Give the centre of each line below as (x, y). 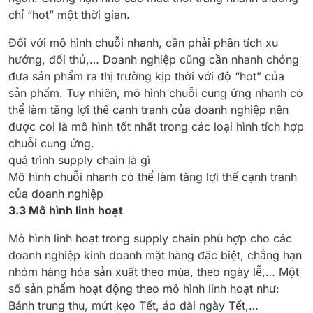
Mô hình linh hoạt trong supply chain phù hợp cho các (150, 239)
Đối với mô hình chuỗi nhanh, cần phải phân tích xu (143, 43)
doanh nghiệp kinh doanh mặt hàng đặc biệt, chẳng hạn (155, 255)
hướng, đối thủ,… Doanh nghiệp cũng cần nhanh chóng (154, 60)
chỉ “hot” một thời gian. (69, 15)
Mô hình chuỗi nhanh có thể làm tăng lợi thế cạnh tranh (153, 177)
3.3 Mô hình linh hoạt (66, 211)
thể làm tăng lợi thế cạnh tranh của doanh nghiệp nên (148, 110)
